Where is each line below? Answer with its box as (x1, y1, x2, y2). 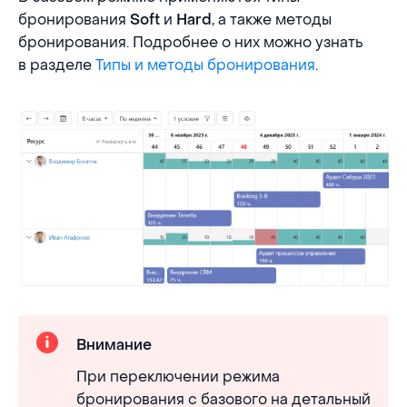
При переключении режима (76, 367, 280, 386)
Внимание (76, 336, 152, 353)
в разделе (18, 55, 95, 74)
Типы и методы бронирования (95, 55, 315, 74)
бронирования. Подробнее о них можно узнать (18, 33, 363, 52)
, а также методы (212, 10, 332, 29)
